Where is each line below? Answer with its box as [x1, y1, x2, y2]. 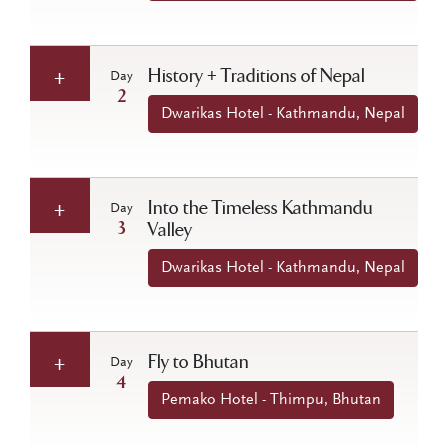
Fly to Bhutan [148, 350, 249, 373]
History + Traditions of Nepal [148, 64, 365, 87]
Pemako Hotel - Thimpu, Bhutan [161, 391, 381, 408]
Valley [148, 218, 192, 241]
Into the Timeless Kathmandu [148, 196, 373, 219]
